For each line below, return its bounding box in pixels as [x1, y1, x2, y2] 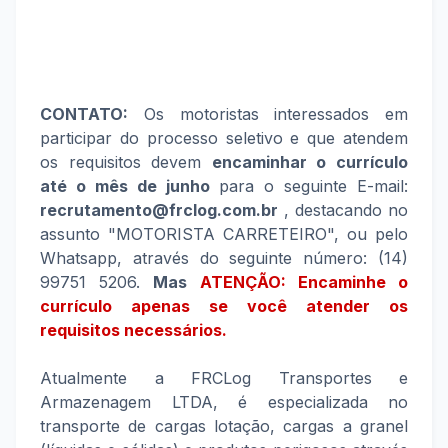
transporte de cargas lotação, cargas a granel [40, 416, 408, 436]
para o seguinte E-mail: [209, 176, 408, 196]
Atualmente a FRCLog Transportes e [40, 368, 408, 388]
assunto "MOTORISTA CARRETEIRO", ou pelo [40, 224, 408, 244]
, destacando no [278, 200, 408, 220]
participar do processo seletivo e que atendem [40, 128, 408, 148]
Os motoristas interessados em [128, 104, 408, 124]
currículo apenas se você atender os [40, 296, 408, 316]
